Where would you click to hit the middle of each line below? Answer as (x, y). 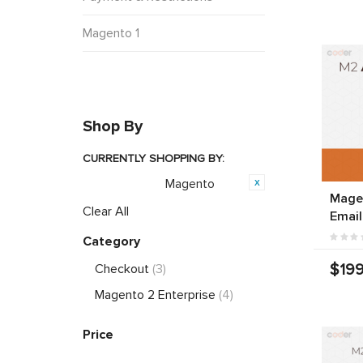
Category (111, 241)
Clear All (106, 211)
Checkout (124, 269)
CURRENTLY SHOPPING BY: (154, 158)
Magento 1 (111, 33)
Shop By (113, 126)
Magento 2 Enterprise (157, 295)
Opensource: (127, 185)
